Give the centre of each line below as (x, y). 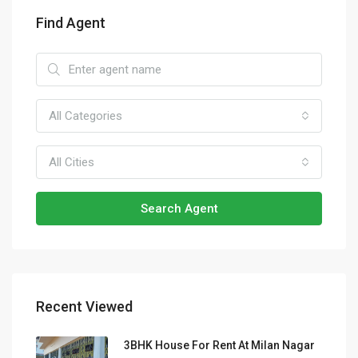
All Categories (86, 116)
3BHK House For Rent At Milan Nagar (219, 346)
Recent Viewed (84, 307)
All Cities (72, 163)
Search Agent (179, 209)
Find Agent (71, 23)
